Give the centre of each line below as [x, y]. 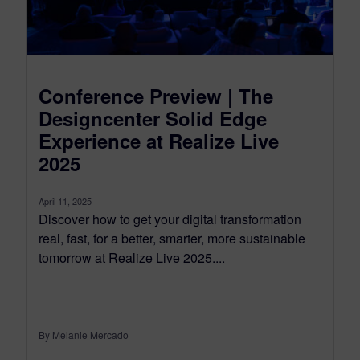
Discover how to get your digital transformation [170, 219]
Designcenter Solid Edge [153, 119]
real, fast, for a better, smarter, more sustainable [172, 239]
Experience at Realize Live [159, 141]
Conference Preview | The [156, 96]
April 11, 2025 [65, 201]
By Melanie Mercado [84, 335]
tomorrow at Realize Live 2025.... [132, 258]
